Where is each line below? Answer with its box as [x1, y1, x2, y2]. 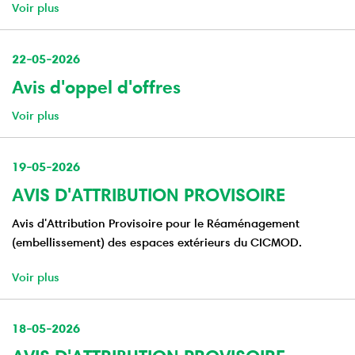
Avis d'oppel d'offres [12, 76, 181, 99]
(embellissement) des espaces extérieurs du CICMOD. [12, 235, 302, 250]
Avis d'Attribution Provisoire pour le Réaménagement [12, 216, 300, 231]
